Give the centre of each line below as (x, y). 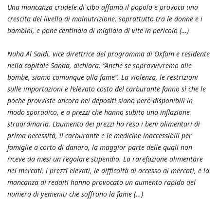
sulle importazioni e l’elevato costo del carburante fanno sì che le (107, 89)
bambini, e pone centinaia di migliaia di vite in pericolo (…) (98, 30)
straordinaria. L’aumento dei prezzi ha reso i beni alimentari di (104, 124)
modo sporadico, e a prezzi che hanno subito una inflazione (99, 112)
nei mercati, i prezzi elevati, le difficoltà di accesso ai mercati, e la (108, 170)
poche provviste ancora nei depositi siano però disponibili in (100, 100)
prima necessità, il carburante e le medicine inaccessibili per (100, 135)
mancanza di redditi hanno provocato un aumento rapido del (101, 182)
